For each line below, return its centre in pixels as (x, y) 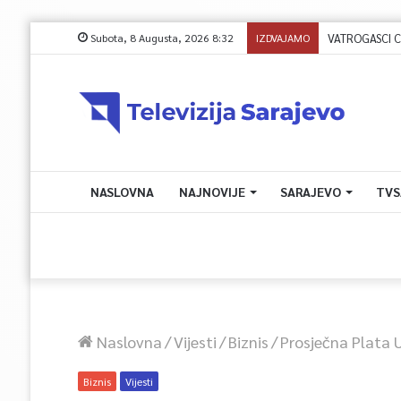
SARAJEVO (310, 192)
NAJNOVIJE (212, 192)
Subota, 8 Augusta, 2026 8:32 (160, 38)
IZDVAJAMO (282, 38)
